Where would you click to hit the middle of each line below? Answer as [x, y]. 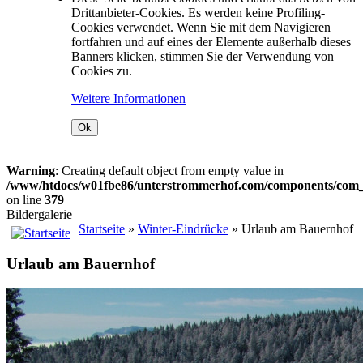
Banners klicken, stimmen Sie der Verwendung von [203, 56]
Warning [31, 170]
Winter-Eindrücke [183, 228]
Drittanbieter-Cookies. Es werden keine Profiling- [198, 12]
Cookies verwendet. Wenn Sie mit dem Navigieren [201, 27]
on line [26, 199]
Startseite [102, 228]
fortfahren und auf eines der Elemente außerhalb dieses [211, 41]
